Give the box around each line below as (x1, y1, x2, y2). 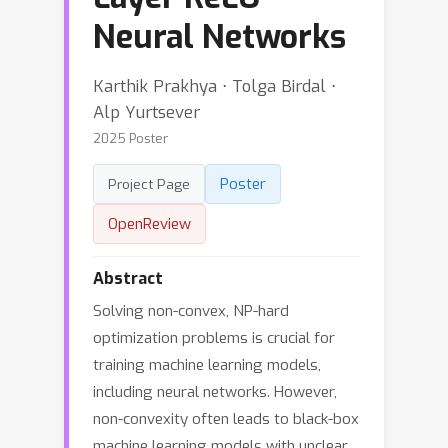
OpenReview (108, 214, 191, 234)
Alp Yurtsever (93, 101, 200, 123)
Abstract (93, 268, 163, 289)
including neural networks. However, (93, 382, 337, 402)
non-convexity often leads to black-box (93, 409, 359, 429)
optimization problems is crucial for (93, 328, 335, 348)
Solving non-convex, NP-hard (93, 301, 289, 321)
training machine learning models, (93, 355, 321, 375)
